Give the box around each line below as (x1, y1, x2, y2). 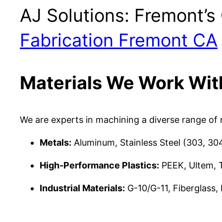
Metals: (40, 137, 71, 148)
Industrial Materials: (40, 183, 125, 194)
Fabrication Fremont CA (20, 29, 218, 52)
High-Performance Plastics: (40, 160, 159, 171)
